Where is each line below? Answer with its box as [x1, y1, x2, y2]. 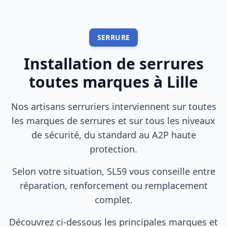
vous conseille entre [126, 165, 215, 177]
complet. [94, 194, 133, 206]
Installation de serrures [23, 53, 204, 74]
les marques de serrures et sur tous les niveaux [12, 115, 215, 127]
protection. [90, 143, 137, 155]
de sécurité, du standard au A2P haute [31, 129, 196, 141]
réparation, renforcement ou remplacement [19, 179, 208, 192]
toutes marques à [29, 71, 167, 92]
